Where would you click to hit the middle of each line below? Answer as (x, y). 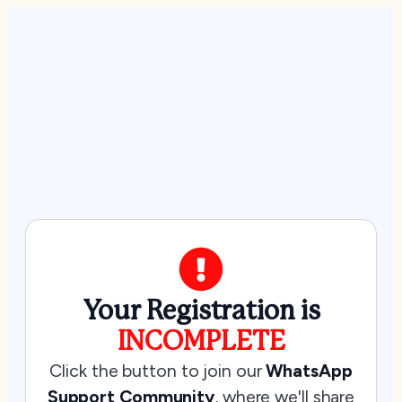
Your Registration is (201, 311)
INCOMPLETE (201, 342)
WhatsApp (309, 370)
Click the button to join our (158, 370)
